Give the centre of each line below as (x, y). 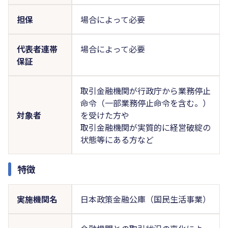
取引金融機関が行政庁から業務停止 (145, 90)
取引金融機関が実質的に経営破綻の (145, 127)
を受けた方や (105, 115)
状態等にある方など (117, 139)
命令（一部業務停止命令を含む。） (145, 103)
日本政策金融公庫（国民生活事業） (145, 199)
